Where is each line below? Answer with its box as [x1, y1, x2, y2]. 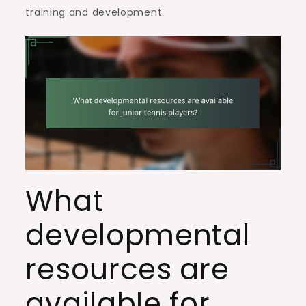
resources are [25, 249, 229, 290]
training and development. [25, 5, 165, 19]
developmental [25, 214, 250, 255]
